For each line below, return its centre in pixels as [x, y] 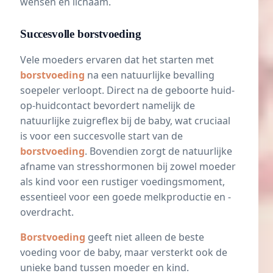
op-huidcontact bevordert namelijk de [108, 106]
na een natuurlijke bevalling [150, 75]
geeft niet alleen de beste [145, 237]
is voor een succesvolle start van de [101, 136]
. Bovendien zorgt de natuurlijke [158, 151]
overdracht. [47, 212]
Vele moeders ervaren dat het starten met [117, 60]
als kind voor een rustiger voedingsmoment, [122, 182]
